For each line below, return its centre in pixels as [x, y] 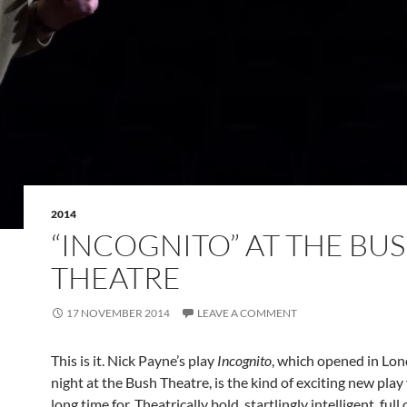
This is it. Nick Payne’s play [134, 360]
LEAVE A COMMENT [247, 313]
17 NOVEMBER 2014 [118, 313]
